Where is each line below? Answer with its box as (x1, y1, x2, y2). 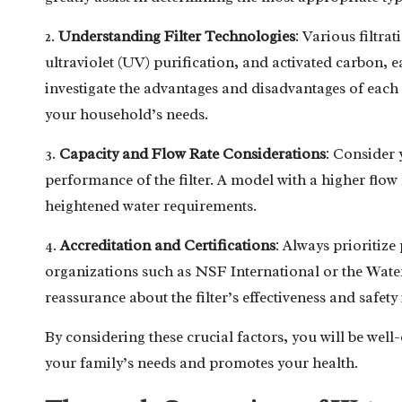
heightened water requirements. (45, 196, 257, 215)
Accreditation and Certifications (60, 235, 275, 255)
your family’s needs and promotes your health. (45, 353, 358, 372)
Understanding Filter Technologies (58, 26, 295, 46)
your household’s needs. (45, 104, 208, 124)
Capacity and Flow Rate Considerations (59, 144, 326, 163)
